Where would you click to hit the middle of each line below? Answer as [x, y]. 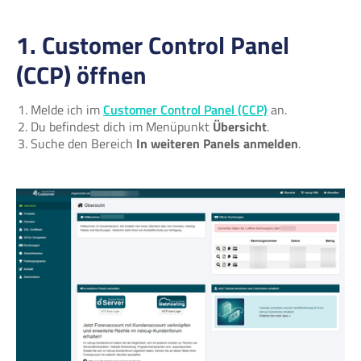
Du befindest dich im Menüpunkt [122, 126]
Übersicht [240, 126]
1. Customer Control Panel [153, 45]
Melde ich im [67, 109]
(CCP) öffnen [81, 75]
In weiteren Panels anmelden [217, 143]
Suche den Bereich [83, 143]
